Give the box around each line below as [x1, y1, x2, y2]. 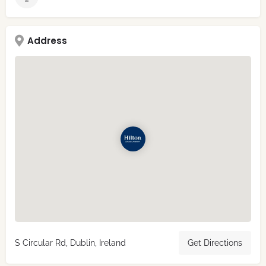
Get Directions [188, 238, 242, 248]
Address [27, 34, 67, 47]
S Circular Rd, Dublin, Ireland [15, 238, 126, 248]
